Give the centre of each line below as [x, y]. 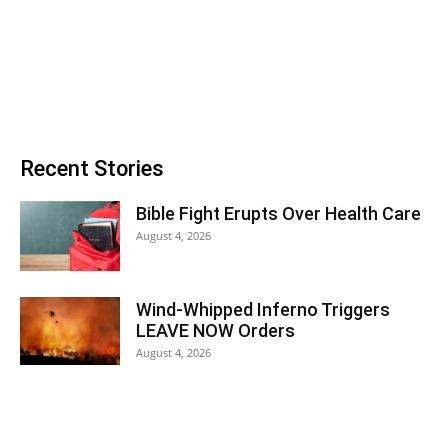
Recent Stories [92, 168]
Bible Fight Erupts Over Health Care [278, 213]
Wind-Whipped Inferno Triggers [263, 309]
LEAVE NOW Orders [215, 330]
